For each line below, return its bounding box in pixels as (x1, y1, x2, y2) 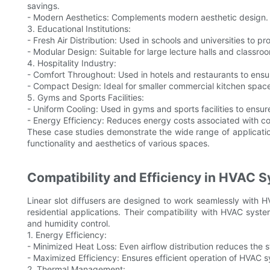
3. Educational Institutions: (27, 24, 131, 34)
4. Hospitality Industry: (27, 58, 116, 69)
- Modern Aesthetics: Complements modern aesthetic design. (27, 12, 268, 23)
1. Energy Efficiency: (27, 230, 107, 240)
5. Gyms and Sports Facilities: (27, 92, 144, 103)
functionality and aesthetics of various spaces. (27, 138, 210, 149)
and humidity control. (27, 218, 110, 229)
